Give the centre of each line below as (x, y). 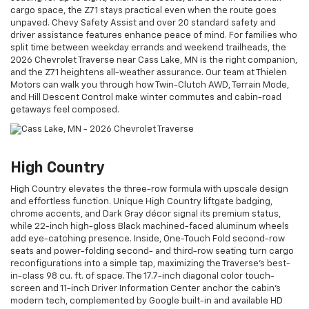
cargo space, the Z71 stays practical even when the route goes (143, 10)
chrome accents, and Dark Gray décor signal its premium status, (146, 214)
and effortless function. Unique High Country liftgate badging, (141, 201)
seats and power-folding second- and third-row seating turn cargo (152, 251)
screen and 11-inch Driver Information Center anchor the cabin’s (146, 288)
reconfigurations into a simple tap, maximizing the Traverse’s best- (150, 263)
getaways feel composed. (65, 110)
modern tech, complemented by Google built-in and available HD (147, 301)
